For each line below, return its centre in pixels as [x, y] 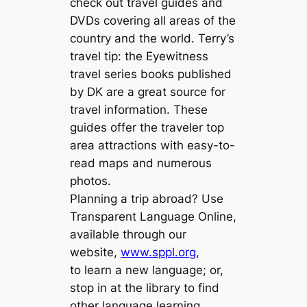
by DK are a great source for [148, 92]
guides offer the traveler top [147, 128]
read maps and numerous [141, 163]
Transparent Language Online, [153, 217]
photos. [94, 181]
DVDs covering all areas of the [153, 21]
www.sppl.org [159, 253]
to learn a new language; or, [147, 270]
